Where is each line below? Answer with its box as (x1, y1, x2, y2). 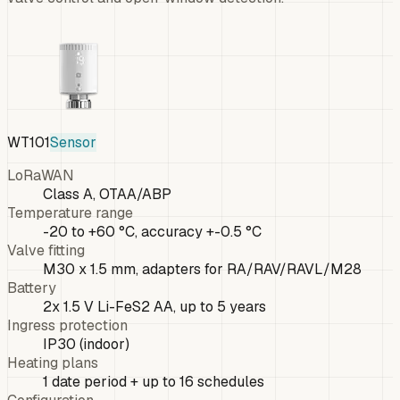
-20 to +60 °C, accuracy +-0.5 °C (43, 221, 262, 241)
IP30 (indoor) (43, 334, 129, 354)
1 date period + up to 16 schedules (43, 371, 264, 391)
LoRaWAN (7, 165, 74, 185)
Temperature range (7, 203, 133, 222)
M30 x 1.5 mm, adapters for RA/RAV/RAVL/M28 (43, 259, 362, 279)
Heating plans (7, 353, 98, 372)
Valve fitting (7, 240, 85, 260)
